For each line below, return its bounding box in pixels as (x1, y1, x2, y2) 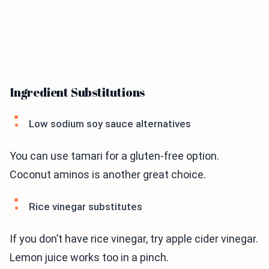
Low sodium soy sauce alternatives (29, 118, 191, 130)
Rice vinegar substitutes (29, 201, 142, 213)
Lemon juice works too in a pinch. (10, 251, 169, 264)
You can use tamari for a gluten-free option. (10, 150, 219, 162)
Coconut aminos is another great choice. (10, 168, 206, 181)
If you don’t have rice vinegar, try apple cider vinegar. (10, 232, 258, 245)
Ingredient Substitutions (10, 84, 145, 100)
